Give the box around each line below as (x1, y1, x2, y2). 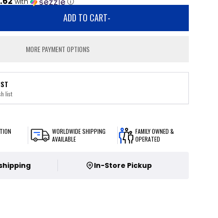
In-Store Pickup (93, 161, 152, 170)
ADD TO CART (63, 11, 108, 24)
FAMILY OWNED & (135, 127, 174, 135)
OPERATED (135, 135, 160, 143)
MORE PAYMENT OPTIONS (26, 44, 90, 54)
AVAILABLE (52, 135, 76, 143)
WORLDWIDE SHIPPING (52, 127, 106, 135)
